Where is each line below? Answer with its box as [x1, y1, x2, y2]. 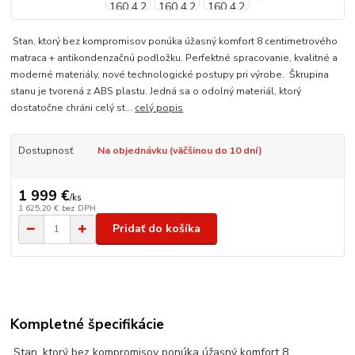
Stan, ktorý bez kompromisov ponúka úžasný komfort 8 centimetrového [10, 35, 338, 48]
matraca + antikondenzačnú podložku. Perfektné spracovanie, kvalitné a [10, 52, 338, 65]
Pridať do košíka [113, 221, 200, 237]
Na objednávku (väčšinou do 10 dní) [97, 144, 262, 158]
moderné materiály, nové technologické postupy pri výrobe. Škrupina [10, 68, 330, 82]
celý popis [135, 101, 184, 115]
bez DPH [61, 201, 96, 214]
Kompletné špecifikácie [10, 314, 165, 334]
